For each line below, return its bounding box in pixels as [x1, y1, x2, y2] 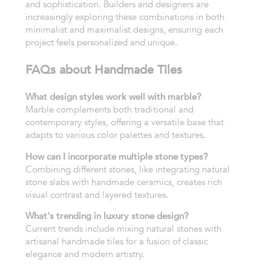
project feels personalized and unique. [25, 36, 177, 48]
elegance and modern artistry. [25, 248, 145, 261]
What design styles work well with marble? [25, 90, 201, 103]
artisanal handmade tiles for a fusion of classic [25, 235, 208, 248]
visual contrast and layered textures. [25, 188, 168, 201]
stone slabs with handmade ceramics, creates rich [25, 175, 222, 188]
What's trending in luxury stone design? [25, 210, 189, 223]
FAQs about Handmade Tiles [25, 61, 182, 77]
